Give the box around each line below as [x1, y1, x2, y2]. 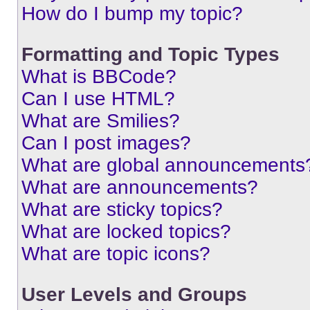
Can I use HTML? [21, 88, 175, 109]
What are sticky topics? [21, 199, 223, 220]
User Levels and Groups [21, 284, 247, 305]
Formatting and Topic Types [21, 44, 280, 65]
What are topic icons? [21, 243, 210, 264]
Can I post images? [21, 132, 191, 154]
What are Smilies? [21, 110, 180, 131]
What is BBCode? [21, 66, 176, 87]
